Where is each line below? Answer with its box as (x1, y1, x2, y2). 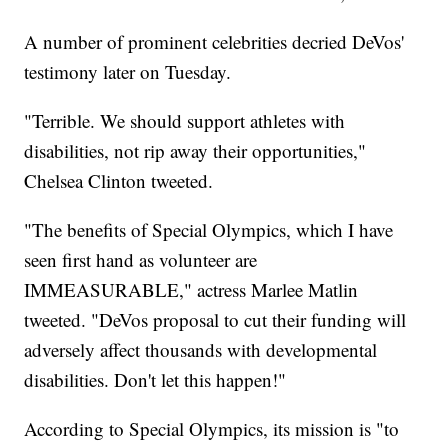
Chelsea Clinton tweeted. (24, 168, 214, 194)
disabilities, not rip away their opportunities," (24, 138, 367, 164)
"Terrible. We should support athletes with (24, 108, 346, 134)
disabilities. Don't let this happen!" (24, 367, 287, 393)
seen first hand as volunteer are (24, 247, 258, 273)
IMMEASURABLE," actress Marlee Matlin (24, 277, 359, 303)
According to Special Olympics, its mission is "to (24, 416, 400, 442)
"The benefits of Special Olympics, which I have (24, 217, 394, 243)
